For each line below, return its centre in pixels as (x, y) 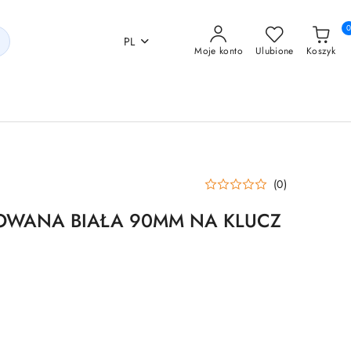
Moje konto (219, 51)
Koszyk (320, 51)
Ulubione (274, 51)
